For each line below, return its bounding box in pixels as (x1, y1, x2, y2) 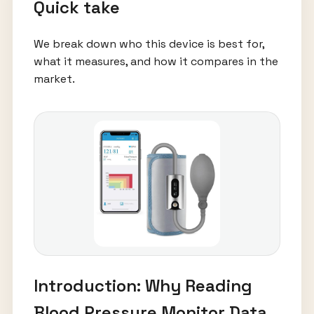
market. (33, 71, 75, 87)
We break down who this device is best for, (33, 36, 264, 52)
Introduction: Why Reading (33, 275, 252, 297)
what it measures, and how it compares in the (33, 54, 278, 69)
